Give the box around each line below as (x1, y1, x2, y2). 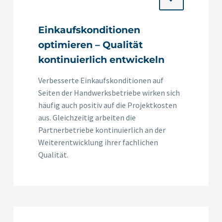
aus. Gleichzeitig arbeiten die (38, 112, 136, 122)
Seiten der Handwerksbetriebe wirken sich (38, 87, 180, 98)
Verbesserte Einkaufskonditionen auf (38, 75, 164, 85)
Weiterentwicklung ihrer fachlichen (38, 137, 158, 147)
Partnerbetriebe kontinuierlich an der (38, 124, 166, 135)
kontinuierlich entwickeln (38, 54, 165, 65)
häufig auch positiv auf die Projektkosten (38, 100, 177, 110)
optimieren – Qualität (38, 39, 143, 51)
